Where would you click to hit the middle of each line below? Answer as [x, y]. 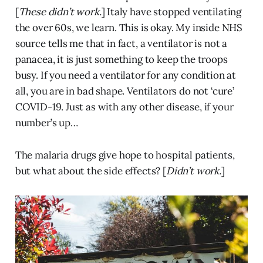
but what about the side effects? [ [90, 171]
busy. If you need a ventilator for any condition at [126, 75]
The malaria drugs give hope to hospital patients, [125, 155]
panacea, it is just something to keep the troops [121, 59]
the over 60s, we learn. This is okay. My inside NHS [129, 27]
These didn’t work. [60, 11]
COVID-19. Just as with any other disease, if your [124, 107]
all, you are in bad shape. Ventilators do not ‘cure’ [124, 91]
